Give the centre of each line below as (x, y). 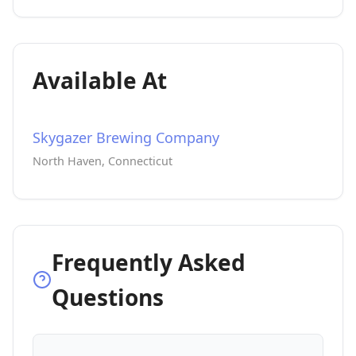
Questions (108, 297)
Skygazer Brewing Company (126, 137)
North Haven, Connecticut (103, 161)
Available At (100, 80)
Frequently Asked (149, 262)
